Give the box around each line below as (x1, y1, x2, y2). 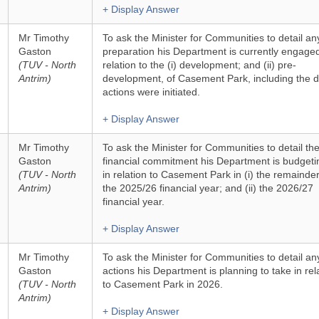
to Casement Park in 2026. (102, 278, 223, 290)
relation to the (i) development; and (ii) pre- (102, 59, 296, 70)
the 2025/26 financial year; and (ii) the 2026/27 (102, 182, 313, 194)
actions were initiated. (102, 86, 200, 98)
